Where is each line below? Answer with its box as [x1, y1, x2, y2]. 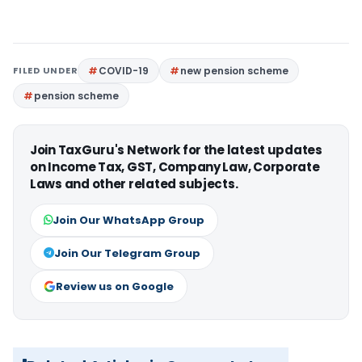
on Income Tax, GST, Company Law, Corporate [30, 158, 320, 175]
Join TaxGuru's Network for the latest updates [30, 141, 322, 158]
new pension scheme [180, 63, 289, 78]
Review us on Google [56, 278, 174, 294]
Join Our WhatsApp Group [53, 212, 204, 228]
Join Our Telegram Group [54, 245, 200, 261]
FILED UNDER [13, 63, 78, 77]
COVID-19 [99, 63, 149, 78]
